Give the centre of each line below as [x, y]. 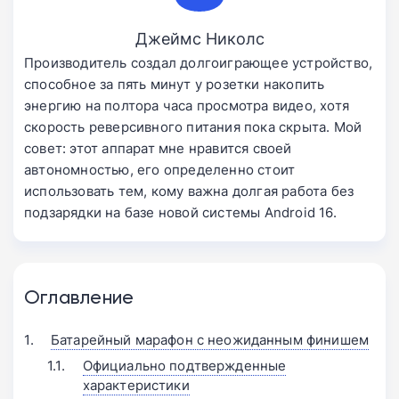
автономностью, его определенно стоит [160, 170]
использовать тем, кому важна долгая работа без [189, 191]
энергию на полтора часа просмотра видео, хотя [187, 106]
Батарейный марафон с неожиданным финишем [210, 340]
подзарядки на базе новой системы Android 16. [180, 213]
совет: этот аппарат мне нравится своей [158, 149]
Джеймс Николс [199, 39]
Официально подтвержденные [184, 366]
